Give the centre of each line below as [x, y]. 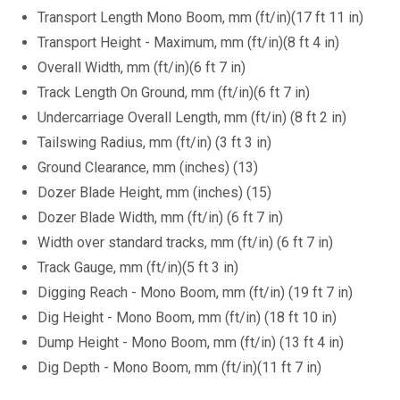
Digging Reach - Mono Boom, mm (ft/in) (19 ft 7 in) [196, 292]
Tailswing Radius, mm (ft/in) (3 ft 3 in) [155, 142]
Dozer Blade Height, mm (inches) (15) [155, 192]
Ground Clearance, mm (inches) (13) [148, 167]
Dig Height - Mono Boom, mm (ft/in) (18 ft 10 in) [187, 317]
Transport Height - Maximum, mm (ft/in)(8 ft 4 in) [189, 42]
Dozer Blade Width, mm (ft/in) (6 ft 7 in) [161, 217]
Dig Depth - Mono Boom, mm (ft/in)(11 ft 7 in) [180, 367]
